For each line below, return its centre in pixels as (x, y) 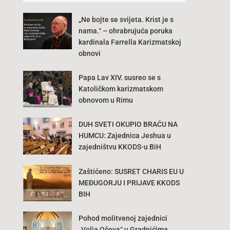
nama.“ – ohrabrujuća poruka (125, 31)
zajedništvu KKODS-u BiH (120, 147)
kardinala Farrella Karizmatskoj (130, 42)
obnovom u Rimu (106, 100)
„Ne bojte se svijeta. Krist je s (126, 20)
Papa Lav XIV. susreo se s (119, 78)
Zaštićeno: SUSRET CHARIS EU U (131, 171)
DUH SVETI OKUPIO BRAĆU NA (128, 124)
